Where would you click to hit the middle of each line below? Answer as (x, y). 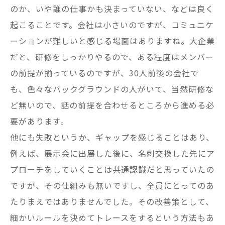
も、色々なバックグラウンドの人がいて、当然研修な (112, 89)
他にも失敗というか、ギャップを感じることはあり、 (112, 137)
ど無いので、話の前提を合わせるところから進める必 (112, 105)
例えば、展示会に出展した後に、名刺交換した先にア (113, 153)
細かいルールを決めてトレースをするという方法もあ (112, 218)
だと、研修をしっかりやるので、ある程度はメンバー (112, 57)
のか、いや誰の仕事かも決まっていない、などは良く (112, 9)
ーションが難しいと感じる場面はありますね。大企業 (113, 41)
